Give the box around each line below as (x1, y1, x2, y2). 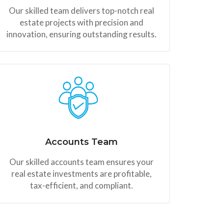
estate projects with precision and (20, 17, 143, 27)
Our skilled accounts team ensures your (9, 157, 154, 167)
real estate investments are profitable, (11, 168, 152, 179)
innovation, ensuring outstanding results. (6, 28, 157, 39)
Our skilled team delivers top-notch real (9, 5, 154, 16)
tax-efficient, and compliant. (30, 180, 133, 191)
